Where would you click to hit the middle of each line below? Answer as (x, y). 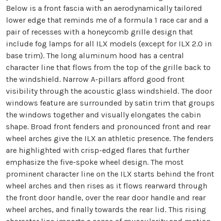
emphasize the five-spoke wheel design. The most (95, 162)
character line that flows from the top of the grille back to (108, 68)
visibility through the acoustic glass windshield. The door (109, 91)
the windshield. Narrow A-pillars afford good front (95, 79)
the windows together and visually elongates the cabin (103, 115)
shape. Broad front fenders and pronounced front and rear (108, 127)
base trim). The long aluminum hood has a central (95, 56)
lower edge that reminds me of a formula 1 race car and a (107, 20)
